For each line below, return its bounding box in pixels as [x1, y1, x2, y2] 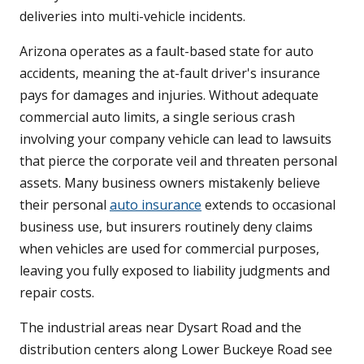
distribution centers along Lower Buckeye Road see [19, 340, 332, 359]
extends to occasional [201, 196, 336, 214]
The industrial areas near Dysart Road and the [19, 318, 301, 337]
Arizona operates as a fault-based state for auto [19, 42, 314, 61]
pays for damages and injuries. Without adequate [19, 86, 318, 105]
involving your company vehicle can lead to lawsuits [19, 130, 331, 149]
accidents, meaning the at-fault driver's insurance [19, 64, 320, 83]
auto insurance [110, 196, 201, 214]
